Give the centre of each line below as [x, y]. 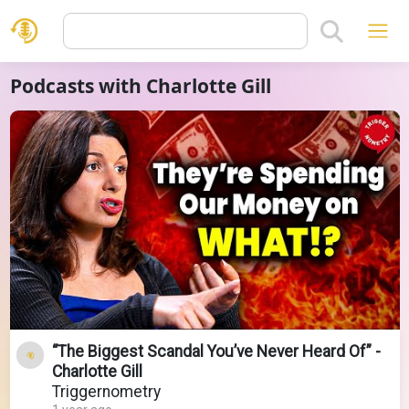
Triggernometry [106, 391]
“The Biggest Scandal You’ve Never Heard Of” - [216, 351]
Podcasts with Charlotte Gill [140, 86]
